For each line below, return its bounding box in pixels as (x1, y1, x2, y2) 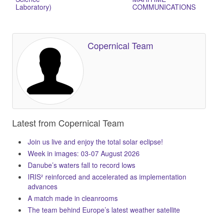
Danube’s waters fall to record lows (28, 160, 135, 170)
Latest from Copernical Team (12, 116, 124, 129)
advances (28, 182, 57, 191)
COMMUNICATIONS (132, 2, 196, 12)
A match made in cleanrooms (28, 193, 118, 203)
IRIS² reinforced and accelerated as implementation (28, 172, 186, 182)
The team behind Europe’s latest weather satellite (28, 205, 180, 215)
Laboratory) (16, 2, 52, 12)
